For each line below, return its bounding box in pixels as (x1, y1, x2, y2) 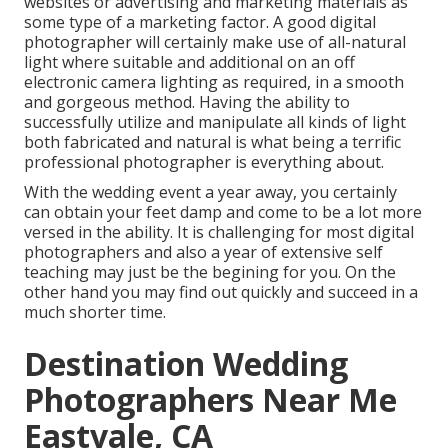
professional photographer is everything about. (24, 151, 384, 174)
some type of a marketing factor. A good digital (24, 11, 376, 34)
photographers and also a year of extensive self (24, 241, 383, 264)
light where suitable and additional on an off (24, 51, 355, 74)
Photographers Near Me (24, 378, 397, 422)
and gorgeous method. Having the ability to (24, 91, 350, 114)
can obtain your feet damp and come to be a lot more (24, 201, 422, 224)
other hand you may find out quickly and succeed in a (24, 281, 418, 304)
